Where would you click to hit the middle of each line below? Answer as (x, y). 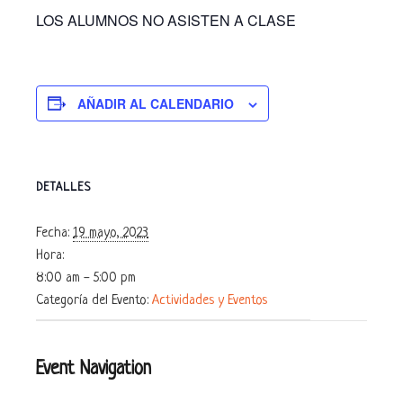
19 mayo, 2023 (111, 233)
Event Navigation (94, 369)
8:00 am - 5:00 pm (86, 278)
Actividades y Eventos (210, 300)
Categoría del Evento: (92, 300)
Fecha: (53, 233)
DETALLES (63, 187)
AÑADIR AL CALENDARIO (156, 103)
